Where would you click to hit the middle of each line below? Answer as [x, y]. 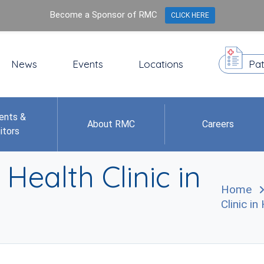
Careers [218, 124]
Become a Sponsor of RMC [103, 15]
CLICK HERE [190, 16]
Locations [161, 64]
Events [88, 64]
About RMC [111, 124]
